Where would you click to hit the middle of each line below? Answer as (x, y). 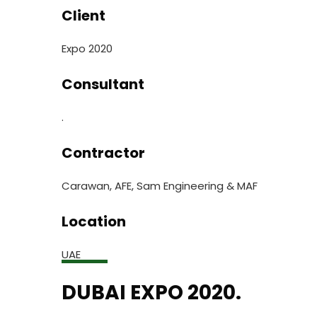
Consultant (103, 85)
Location (94, 222)
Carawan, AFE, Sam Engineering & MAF (160, 186)
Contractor (103, 153)
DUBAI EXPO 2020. (151, 293)
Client (83, 16)
